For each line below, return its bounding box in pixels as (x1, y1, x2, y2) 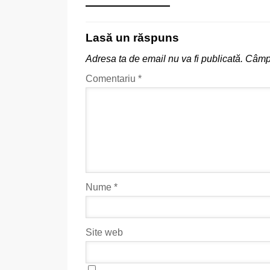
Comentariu (86, 74, 138, 84)
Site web (86, 227, 123, 238)
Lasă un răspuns (86, 31, 179, 45)
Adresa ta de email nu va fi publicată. (86, 54, 243, 64)
